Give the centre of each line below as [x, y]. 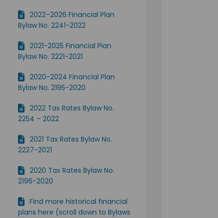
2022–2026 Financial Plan [72, 14]
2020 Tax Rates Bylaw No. [72, 170]
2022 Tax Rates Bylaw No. [72, 108]
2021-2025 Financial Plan [71, 45]
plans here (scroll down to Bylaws [74, 212]
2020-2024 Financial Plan [73, 77]
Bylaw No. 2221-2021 [51, 56]
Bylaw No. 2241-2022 [52, 25]
